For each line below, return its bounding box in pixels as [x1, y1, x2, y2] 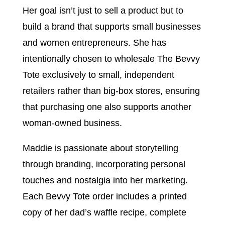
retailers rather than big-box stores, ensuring [22, 86, 200, 96]
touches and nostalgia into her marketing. [22, 175, 188, 185]
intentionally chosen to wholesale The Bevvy [22, 54, 200, 64]
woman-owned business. [22, 118, 122, 128]
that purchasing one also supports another [22, 102, 191, 112]
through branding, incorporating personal [22, 159, 185, 169]
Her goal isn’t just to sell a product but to [22, 6, 183, 16]
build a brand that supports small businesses [22, 22, 201, 32]
